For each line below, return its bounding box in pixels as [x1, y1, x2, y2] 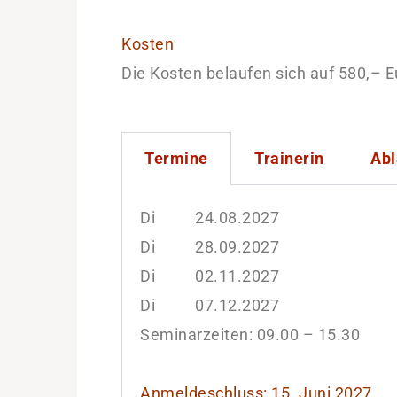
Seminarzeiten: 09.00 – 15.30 [140, 325, 360, 344]
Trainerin [254, 149, 324, 167]
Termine [144, 149, 208, 167]
